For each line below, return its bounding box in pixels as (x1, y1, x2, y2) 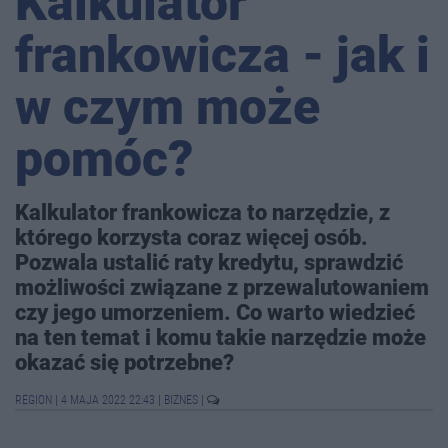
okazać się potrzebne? (15, 349, 234, 376)
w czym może (15, 78, 320, 137)
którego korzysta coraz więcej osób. (15, 224, 368, 251)
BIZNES (164, 393, 201, 408)
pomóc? (15, 130, 193, 189)
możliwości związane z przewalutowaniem (15, 274, 429, 301)
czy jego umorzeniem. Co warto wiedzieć (15, 299, 415, 326)
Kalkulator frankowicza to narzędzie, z (15, 199, 390, 226)
